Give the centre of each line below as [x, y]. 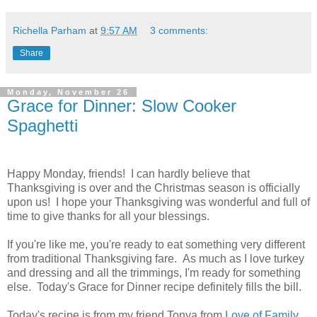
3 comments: [179, 31]
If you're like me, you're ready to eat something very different [156, 244]
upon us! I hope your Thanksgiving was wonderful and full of [158, 202]
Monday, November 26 [68, 92]
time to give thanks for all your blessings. [108, 216]
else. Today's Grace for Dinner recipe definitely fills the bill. [154, 287]
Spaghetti [42, 126]
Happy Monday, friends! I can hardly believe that [128, 173]
